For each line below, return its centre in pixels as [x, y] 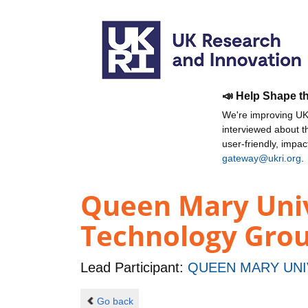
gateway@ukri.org [262, 158]
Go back [115, 301]
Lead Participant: [134, 268]
